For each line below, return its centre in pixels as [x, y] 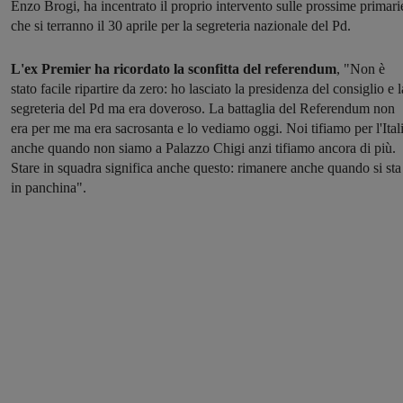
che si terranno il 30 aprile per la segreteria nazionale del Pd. [181, 26]
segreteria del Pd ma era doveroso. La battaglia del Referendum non [203, 109]
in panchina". [49, 188]
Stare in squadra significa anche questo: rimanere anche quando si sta [206, 168]
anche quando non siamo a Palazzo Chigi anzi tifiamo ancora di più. [203, 148]
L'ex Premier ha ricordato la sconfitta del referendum [174, 69]
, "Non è [361, 69]
